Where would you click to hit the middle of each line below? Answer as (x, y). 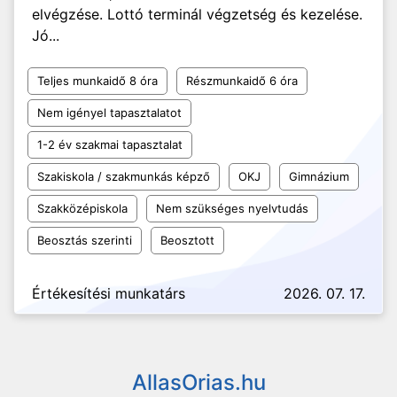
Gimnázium (319, 176)
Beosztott (187, 240)
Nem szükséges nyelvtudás (232, 208)
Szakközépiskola (82, 208)
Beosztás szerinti (85, 240)
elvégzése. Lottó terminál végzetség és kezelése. (197, 14)
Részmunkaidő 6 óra (242, 81)
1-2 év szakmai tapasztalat (110, 144)
